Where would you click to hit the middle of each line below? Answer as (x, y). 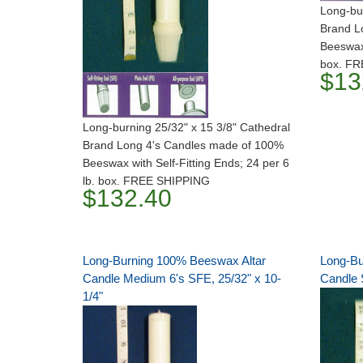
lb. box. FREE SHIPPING (146, 181)
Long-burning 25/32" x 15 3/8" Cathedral (186, 127)
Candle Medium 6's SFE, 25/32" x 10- (182, 278)
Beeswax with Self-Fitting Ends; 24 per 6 (186, 163)
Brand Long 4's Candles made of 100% (183, 145)
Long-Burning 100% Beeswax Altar (174, 261)
